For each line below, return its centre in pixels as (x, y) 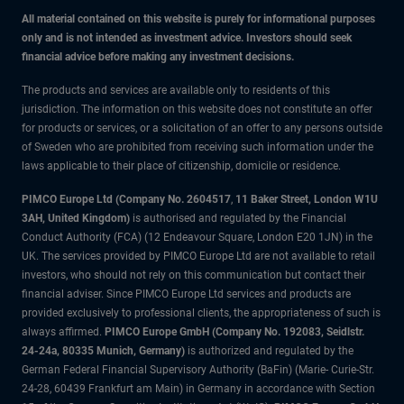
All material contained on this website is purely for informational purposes (198, 18)
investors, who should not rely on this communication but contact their (193, 275)
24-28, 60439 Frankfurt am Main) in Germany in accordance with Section (198, 388)
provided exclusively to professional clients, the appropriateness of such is (201, 312)
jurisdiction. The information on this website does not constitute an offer (197, 109)
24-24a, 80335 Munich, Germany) (105, 350)
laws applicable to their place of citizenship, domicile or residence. (181, 165)
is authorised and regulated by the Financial (239, 218)
